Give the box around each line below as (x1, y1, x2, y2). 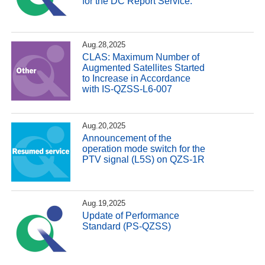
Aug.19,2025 (82, 198, 126, 208)
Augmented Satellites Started (82, 62, 205, 73)
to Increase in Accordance (82, 73, 191, 83)
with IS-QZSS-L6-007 (82, 83, 173, 94)
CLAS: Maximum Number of (82, 51, 200, 62)
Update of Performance (82, 211, 180, 221)
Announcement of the (82, 133, 172, 144)
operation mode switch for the (82, 144, 206, 154)
